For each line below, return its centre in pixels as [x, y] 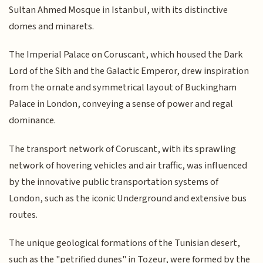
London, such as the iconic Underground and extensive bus [128, 198]
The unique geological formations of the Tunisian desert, [125, 243]
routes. [23, 215]
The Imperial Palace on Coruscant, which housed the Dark [126, 55]
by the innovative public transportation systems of [114, 182]
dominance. [33, 121]
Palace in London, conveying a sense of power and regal [121, 104]
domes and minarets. [52, 26]
